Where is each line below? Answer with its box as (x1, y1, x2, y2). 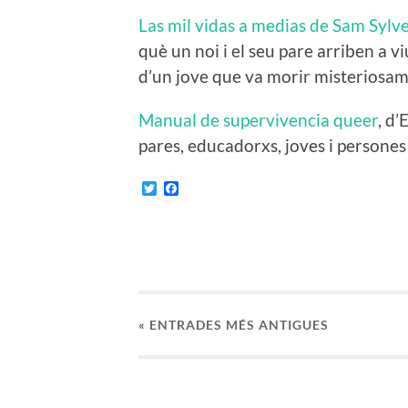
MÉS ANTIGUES (226, 316, 329, 332)
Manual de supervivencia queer (138, 109, 378, 131)
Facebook (178, 179, 240, 198)
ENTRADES (149, 316, 226, 332)
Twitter (157, 179, 202, 198)
